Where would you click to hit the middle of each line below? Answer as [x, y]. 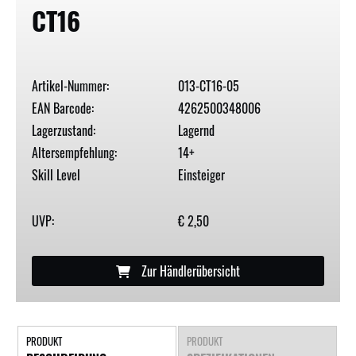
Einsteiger [201, 175]
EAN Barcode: [63, 108]
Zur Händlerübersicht [189, 271]
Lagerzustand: [64, 131]
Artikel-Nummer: [70, 86]
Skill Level [56, 175]
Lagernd [196, 131]
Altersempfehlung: [74, 153]
